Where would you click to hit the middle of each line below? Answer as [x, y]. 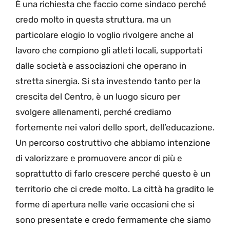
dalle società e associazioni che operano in [101, 65]
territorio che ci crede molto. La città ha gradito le [115, 189]
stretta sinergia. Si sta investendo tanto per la [108, 81]
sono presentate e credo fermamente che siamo [113, 219]
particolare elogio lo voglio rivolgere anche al [104, 35]
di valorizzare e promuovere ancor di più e [99, 158]
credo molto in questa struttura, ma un [93, 19]
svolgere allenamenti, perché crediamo [93, 112]
